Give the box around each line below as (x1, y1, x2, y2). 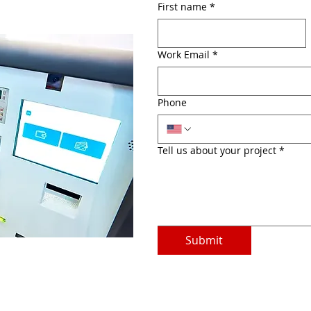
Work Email (158, 48, 210, 61)
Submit (185, 233, 224, 248)
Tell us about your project (158, 144, 276, 157)
